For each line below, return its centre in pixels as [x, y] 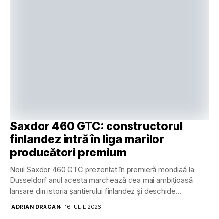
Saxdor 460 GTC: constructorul [96, 126]
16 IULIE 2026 [83, 207]
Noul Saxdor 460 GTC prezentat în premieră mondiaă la [102, 170]
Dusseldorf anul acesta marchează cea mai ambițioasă [101, 180]
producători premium [68, 153]
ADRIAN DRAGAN [36, 207]
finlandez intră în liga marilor [87, 140]
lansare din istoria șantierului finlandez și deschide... [96, 191]
